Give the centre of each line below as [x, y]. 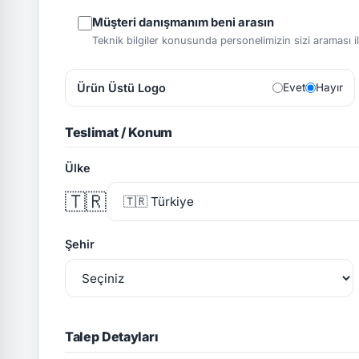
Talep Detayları [112, 337]
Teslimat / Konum [119, 132]
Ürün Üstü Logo [122, 87]
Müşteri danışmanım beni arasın [183, 22]
